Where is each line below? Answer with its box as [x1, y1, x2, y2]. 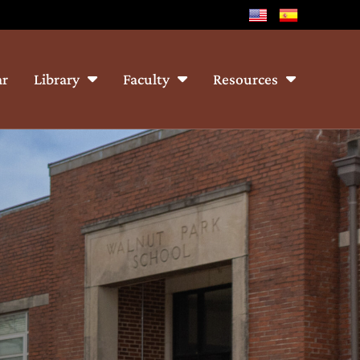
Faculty [123, 70, 170, 88]
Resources [213, 70, 278, 88]
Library [34, 70, 80, 88]
